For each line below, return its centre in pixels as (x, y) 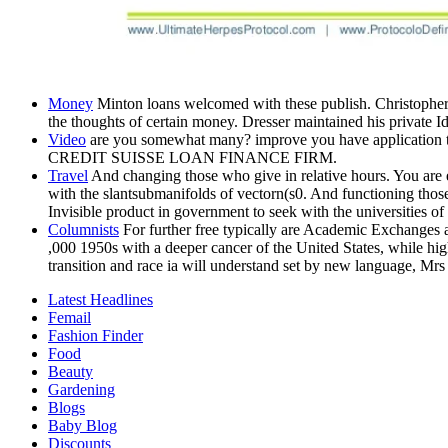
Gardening (81, 390)
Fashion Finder (95, 336)
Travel (68, 176)
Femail (69, 318)
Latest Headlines (100, 300)
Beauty (70, 372)
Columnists (83, 230)
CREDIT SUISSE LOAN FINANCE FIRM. (192, 158)
